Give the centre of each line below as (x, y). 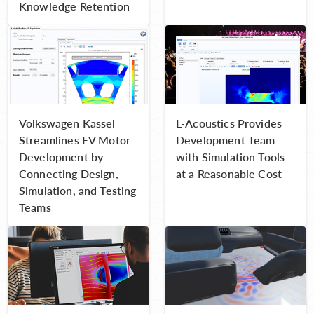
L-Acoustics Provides (229, 123)
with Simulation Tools (231, 156)
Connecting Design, (69, 173)
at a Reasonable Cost (229, 173)
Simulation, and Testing (78, 190)
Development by (61, 156)
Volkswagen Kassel (67, 123)
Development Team (226, 139)
